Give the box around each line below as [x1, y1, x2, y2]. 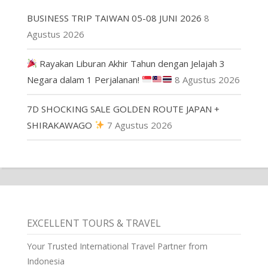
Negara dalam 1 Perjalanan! [26, 73, 142, 86]
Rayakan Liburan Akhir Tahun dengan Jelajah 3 [36, 57, 225, 69]
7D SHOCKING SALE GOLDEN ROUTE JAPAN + [26, 102, 220, 115]
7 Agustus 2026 [106, 118, 172, 131]
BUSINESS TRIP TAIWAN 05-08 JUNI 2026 [26, 11, 202, 24]
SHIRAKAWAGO [26, 118, 95, 131]
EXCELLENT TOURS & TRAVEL [26, 216, 161, 230]
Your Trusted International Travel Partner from [26, 240, 208, 252]
